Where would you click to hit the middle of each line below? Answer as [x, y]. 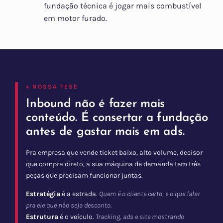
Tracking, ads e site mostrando [140, 217]
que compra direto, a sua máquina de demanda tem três [113, 164]
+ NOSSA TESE [52, 87]
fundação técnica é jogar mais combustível [122, 6]
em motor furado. [75, 18]
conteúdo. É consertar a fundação [117, 118]
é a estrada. [80, 194]
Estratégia [43, 194]
